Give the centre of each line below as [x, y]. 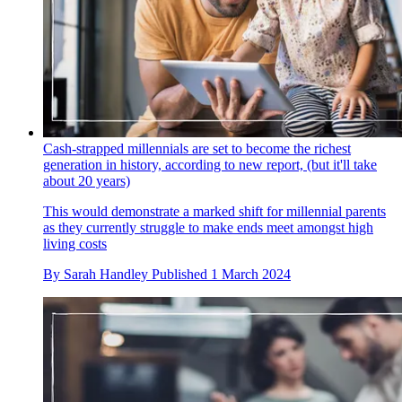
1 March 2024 [251, 275]
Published [181, 275]
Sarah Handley [106, 275]
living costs [75, 244]
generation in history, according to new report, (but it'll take [210, 165]
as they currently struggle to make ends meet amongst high [208, 228]
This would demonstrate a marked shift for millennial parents [214, 212]
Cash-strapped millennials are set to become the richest [197, 149]
